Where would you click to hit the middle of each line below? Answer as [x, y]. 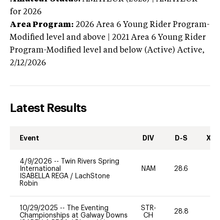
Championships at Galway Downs [74, 215]
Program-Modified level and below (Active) [93, 50]
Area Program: [42, 25]
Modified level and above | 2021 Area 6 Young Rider [108, 38]
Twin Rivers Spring [90, 161]
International [40, 169]
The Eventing [88, 208]
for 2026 [26, 12]
